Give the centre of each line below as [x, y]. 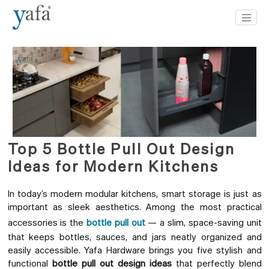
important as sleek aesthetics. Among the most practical [134, 207]
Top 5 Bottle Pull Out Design [121, 149]
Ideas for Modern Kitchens [113, 166]
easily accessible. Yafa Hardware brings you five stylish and [134, 250]
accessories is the [47, 222]
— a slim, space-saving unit [203, 222]
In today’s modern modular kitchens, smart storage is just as [134, 194]
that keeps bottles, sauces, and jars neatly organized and [134, 237]
